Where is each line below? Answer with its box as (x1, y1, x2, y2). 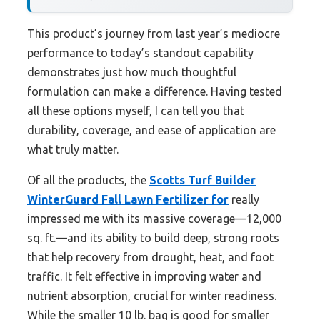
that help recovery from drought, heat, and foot (27, 251, 274, 264)
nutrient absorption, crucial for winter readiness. (27, 289, 276, 303)
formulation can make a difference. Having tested (27, 85, 282, 99)
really (229, 193, 259, 206)
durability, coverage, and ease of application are (27, 124, 276, 137)
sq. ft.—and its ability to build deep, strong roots (27, 231, 279, 245)
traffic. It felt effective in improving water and (27, 270, 261, 284)
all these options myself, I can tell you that (27, 104, 244, 118)
